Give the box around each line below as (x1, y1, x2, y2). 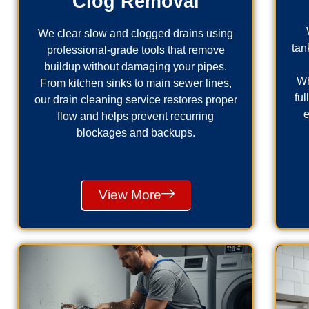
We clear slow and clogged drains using (38, 27, 234, 39)
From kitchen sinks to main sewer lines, (39, 77, 232, 89)
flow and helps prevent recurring (57, 110, 215, 122)
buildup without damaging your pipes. (44, 60, 228, 72)
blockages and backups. (76, 126, 195, 139)
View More (98, 187, 161, 202)
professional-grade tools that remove (46, 43, 225, 56)
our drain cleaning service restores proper (34, 93, 237, 106)
